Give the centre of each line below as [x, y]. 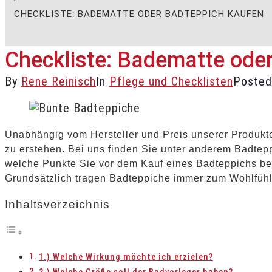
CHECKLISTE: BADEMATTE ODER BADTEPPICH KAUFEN [139, 14]
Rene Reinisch [59, 81]
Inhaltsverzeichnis [57, 205]
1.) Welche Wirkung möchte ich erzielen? [126, 257]
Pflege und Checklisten [171, 81]
